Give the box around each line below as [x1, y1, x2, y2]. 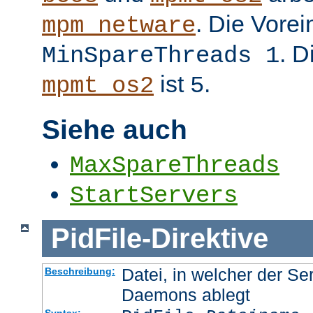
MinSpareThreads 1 [42, 42, 279, 69]
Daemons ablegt [121, 284, 250, 305]
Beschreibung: [44, 265, 115, 277]
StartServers [70, 182, 238, 210]
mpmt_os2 [42, 72, 154, 99]
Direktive [150, 222, 268, 254]
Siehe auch [42, 114, 187, 145]
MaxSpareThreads [70, 152, 279, 180]
